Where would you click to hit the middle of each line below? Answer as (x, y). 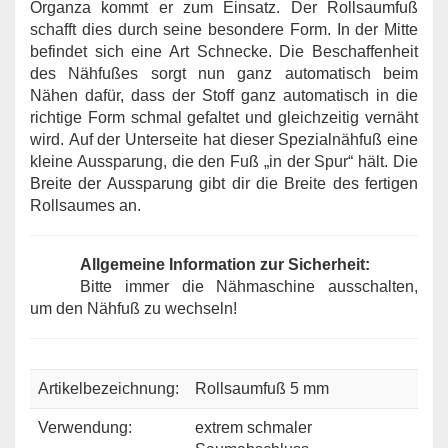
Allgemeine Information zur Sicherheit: (225, 264)
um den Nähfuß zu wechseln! (133, 308)
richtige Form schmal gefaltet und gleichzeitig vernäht (224, 117)
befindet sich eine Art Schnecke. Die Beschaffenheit (224, 51)
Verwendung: (85, 427)
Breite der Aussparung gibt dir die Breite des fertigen (224, 183)
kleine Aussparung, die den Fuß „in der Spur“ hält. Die (224, 161)
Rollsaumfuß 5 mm (262, 388)
